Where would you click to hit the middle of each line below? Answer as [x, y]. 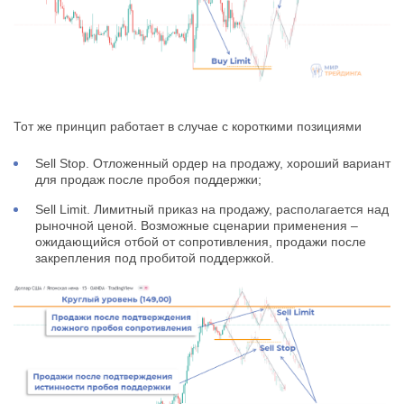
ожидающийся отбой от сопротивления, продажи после [201, 242]
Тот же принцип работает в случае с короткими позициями [188, 126]
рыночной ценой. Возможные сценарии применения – [197, 225]
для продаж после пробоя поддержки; [148, 179]
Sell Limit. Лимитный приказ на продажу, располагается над [212, 209]
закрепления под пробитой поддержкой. [155, 258]
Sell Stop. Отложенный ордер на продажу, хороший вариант [213, 163]
